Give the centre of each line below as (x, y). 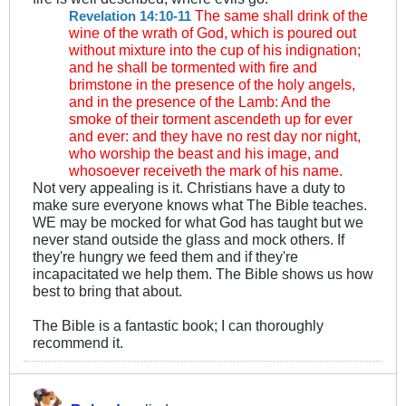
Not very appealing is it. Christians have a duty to (189, 188)
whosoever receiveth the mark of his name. (206, 171)
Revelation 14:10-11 (130, 16)
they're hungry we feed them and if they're (165, 257)
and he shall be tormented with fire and (193, 68)
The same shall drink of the (280, 16)
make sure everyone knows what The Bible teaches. (200, 205)
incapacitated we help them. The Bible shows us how (203, 274)
